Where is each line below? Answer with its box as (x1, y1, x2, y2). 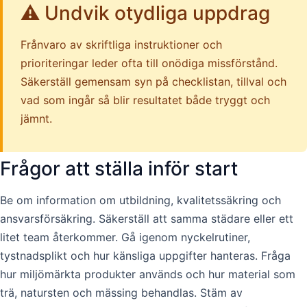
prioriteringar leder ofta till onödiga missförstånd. (21, 56, 278, 71)
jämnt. (21, 112, 52, 126)
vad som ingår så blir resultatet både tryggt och (21, 93, 270, 108)
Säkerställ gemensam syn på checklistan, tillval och (21, 75, 286, 89)
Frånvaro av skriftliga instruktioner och (21, 38, 222, 52)
